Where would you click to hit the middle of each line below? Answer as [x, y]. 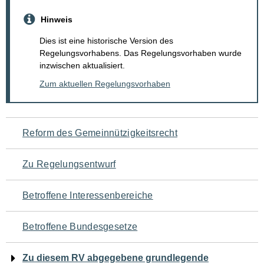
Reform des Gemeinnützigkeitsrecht [100, 133]
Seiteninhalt [53, 204]
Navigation [48, 129]
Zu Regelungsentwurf [69, 164]
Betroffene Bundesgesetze [80, 227]
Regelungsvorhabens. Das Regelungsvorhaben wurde [141, 53]
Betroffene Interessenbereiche [88, 196]
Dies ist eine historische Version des [106, 41]
